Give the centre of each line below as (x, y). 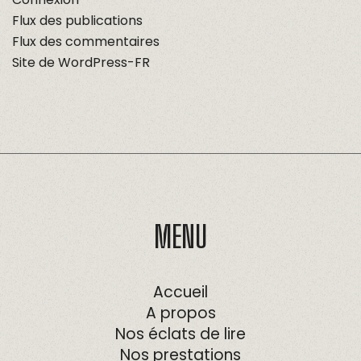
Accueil (180, 293)
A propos (180, 313)
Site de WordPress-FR (81, 63)
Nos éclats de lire (180, 334)
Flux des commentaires (86, 42)
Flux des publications (77, 21)
